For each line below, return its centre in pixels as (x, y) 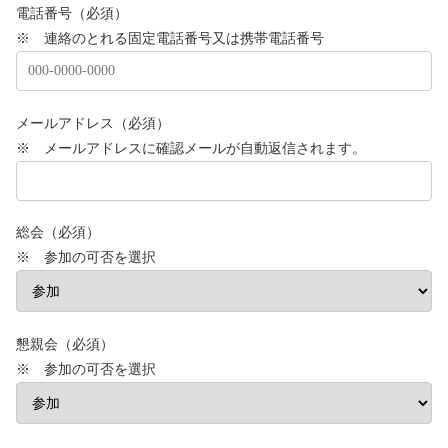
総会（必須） (58, 232)
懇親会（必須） (65, 343)
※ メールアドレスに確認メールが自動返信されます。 (191, 147)
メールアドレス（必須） (93, 122)
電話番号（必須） (72, 12)
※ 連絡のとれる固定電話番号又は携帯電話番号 (170, 37)
